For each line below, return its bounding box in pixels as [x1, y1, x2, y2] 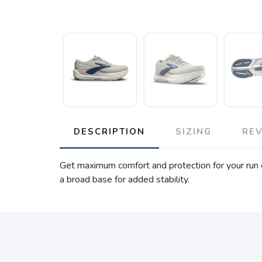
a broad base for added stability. [60, 173, 189, 186]
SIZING [175, 125, 212, 137]
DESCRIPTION [74, 125, 145, 137]
